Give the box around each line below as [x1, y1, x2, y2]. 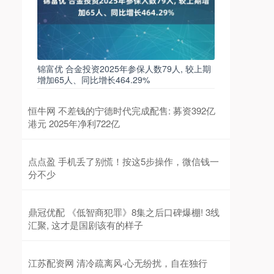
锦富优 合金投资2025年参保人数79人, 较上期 [37, 62, 211, 75]
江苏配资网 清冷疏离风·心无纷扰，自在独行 [28, 256, 207, 270]
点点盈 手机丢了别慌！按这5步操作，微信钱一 [28, 155, 219, 168]
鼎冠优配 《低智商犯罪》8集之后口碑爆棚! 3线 [28, 206, 220, 219]
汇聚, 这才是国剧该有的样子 [28, 218, 143, 232]
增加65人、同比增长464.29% [37, 73, 150, 86]
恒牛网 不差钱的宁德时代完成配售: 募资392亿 [28, 104, 215, 117]
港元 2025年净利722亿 [28, 117, 120, 130]
